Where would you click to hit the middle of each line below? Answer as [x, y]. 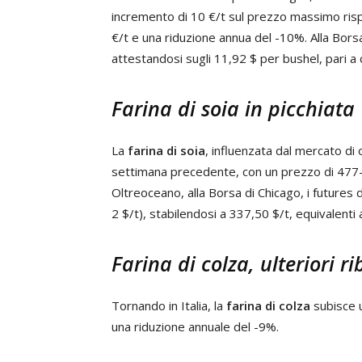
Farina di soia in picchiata [233, 108]
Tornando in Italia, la [169, 305]
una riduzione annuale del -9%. [195, 326]
